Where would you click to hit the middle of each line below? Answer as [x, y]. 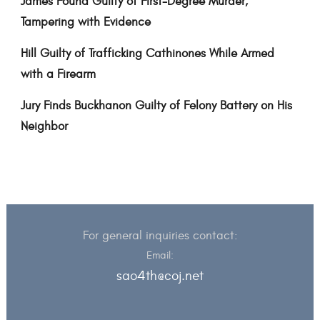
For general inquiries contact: [160, 236]
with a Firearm [58, 75]
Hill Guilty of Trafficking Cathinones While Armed [147, 54]
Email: [160, 256]
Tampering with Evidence [85, 22]
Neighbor [44, 127]
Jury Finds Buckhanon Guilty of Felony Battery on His [156, 106]
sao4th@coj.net [160, 276]
